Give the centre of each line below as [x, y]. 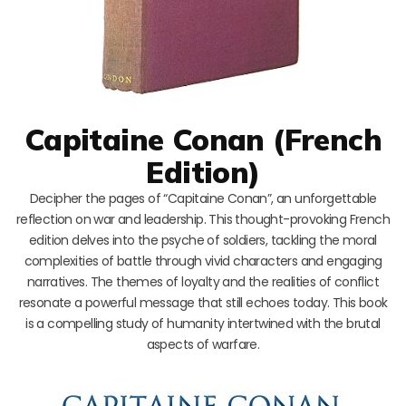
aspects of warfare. [203, 344]
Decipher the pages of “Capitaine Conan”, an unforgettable [203, 198]
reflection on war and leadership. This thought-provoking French [203, 219]
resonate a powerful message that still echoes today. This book [203, 302]
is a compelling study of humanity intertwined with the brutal [203, 323]
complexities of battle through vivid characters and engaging [203, 261]
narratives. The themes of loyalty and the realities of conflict [203, 281]
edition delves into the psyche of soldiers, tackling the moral [203, 240]
